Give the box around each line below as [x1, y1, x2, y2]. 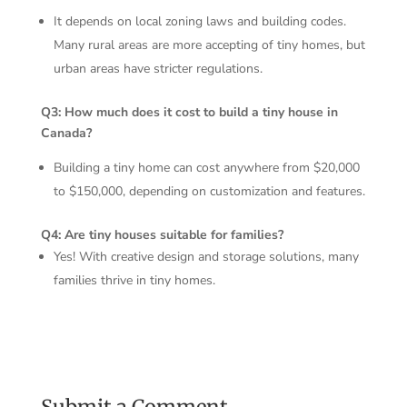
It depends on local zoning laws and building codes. [53, 12, 346, 30]
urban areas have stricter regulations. [53, 59, 263, 77]
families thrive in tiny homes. [53, 271, 215, 289]
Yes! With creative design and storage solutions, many [53, 247, 359, 265]
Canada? [40, 124, 92, 142]
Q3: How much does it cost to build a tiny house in [40, 103, 338, 121]
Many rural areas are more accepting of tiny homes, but [53, 35, 365, 54]
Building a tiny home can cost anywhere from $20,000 [53, 158, 360, 176]
